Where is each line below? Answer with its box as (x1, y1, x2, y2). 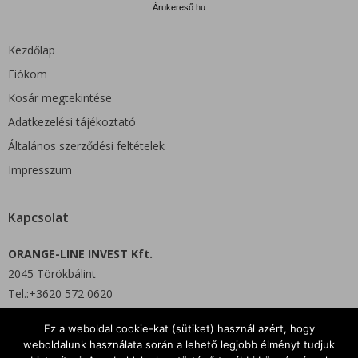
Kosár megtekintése (8, 89, 112, 105)
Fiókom (8, 66, 47, 82)
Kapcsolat (8, 208, 69, 226)
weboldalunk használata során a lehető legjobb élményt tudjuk (23, 338, 335, 351)
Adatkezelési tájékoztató (8, 113, 136, 129)
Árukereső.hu (153, 2, 205, 12)
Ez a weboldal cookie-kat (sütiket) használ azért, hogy (43, 322, 315, 335)
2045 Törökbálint (8, 265, 96, 281)
